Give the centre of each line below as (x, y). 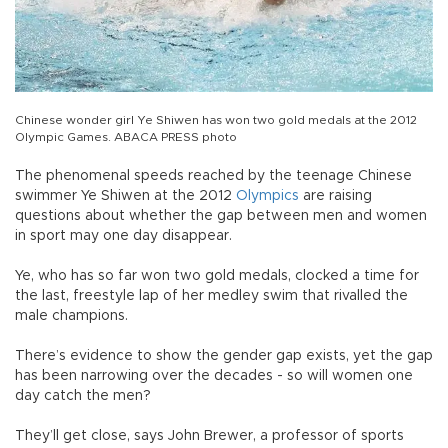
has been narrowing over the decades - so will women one (214, 375)
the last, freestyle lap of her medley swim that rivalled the (211, 295)
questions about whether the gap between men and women (221, 215)
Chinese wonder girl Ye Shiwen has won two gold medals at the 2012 (216, 119)
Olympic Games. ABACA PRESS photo (126, 136)
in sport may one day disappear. (123, 235)
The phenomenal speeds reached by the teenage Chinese (213, 175)
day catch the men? (83, 395)
